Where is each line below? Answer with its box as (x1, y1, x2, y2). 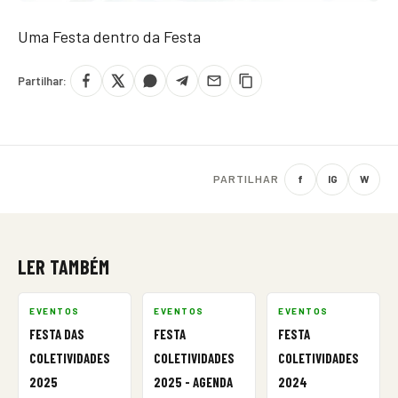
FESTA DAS (29, 325, 84, 342)
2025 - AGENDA (154, 373, 233, 390)
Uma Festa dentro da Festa (18, 26, 201, 46)
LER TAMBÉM (18, 254, 110, 278)
